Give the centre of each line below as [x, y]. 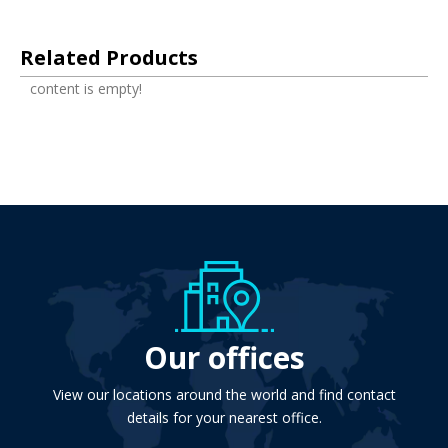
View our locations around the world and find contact [224, 394]
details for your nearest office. [224, 417]
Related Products [109, 57]
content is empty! [86, 88]
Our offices [224, 357]
